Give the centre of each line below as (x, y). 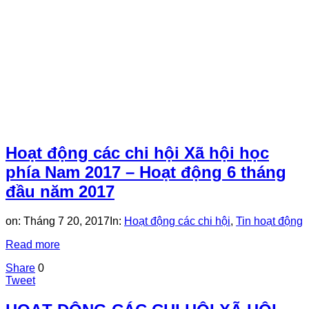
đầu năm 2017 (60, 191)
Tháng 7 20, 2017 (67, 221)
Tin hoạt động (269, 221)
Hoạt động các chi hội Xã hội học (137, 152)
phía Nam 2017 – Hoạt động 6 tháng (146, 172)
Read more (33, 244)
